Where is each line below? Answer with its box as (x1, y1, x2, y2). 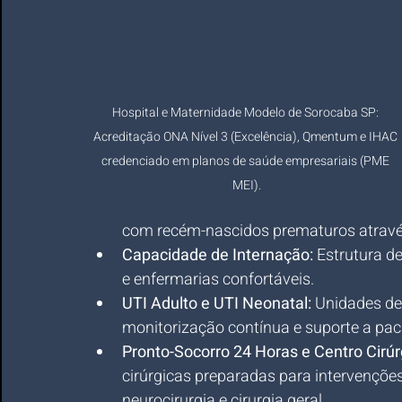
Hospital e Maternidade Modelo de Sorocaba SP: (112, 102, 381, 122)
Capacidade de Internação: (122, 243, 313, 267)
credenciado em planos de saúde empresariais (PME (101, 151, 392, 170)
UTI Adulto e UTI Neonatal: (122, 292, 311, 316)
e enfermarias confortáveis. (122, 267, 314, 292)
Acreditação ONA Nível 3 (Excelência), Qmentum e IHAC (93, 127, 400, 146)
